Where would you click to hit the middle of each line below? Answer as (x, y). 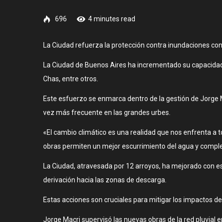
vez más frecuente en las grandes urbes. (107, 112)
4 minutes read (112, 19)
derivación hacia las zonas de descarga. (105, 180)
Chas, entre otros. (71, 79)
